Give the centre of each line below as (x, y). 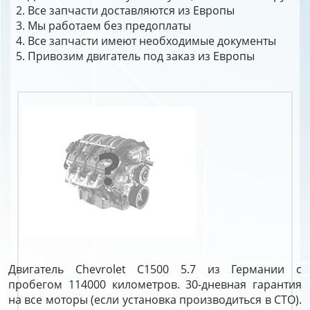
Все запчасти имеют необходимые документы (152, 41)
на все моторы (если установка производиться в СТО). (155, 300)
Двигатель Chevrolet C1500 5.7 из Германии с (155, 269)
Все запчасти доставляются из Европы (131, 10)
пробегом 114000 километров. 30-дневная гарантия (155, 284)
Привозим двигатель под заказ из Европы (141, 56)
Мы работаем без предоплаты (109, 26)
